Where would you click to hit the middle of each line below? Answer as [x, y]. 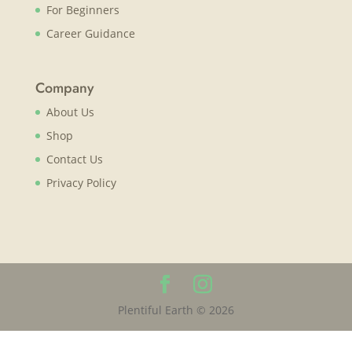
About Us [70, 112]
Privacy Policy [81, 182]
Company [64, 88]
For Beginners [82, 10]
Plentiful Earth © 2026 [176, 310]
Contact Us [74, 159]
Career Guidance [90, 34]
